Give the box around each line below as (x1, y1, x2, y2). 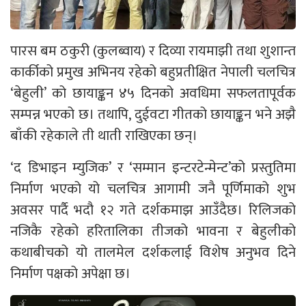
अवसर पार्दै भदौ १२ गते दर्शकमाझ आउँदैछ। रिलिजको (10, 197, 296, 222)
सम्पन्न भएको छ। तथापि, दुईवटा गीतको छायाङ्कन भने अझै (10, 102, 296, 126)
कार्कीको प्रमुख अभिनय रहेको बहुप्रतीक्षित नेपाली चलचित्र (10, 59, 296, 84)
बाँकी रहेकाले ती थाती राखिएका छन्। (10, 123, 197, 148)
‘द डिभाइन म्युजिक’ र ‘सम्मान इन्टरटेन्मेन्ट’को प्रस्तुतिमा (10, 155, 296, 180)
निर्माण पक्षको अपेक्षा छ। (10, 261, 130, 286)
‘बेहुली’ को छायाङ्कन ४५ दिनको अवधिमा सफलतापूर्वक (10, 81, 296, 105)
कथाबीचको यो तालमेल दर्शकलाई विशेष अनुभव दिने (10, 240, 296, 264)
